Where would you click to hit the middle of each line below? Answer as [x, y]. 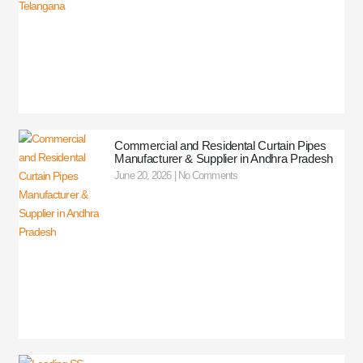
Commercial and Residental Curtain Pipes [220, 145]
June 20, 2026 [144, 175]
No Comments [206, 175]
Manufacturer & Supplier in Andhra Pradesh [224, 158]
